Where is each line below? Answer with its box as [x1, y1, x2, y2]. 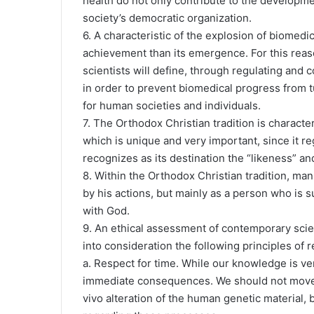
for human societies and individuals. [83, 99, 261, 112]
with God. [83, 204, 130, 217]
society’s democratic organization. [83, 11, 252, 25]
